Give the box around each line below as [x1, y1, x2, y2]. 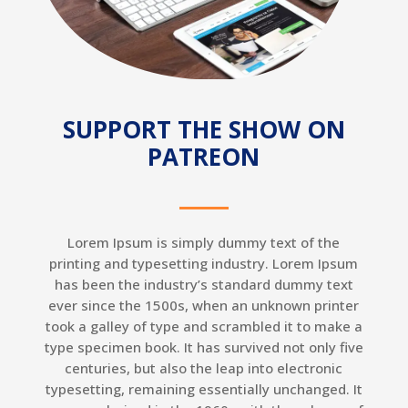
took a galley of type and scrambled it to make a [45, 317, 362, 336]
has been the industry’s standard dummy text [54, 275, 353, 294]
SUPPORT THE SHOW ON [62, 113, 345, 147]
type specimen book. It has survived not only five [44, 338, 363, 357]
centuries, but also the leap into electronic [65, 359, 343, 378]
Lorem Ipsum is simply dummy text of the [67, 233, 341, 252]
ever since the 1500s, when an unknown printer [48, 296, 360, 315]
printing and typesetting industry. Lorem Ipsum [49, 254, 359, 273]
